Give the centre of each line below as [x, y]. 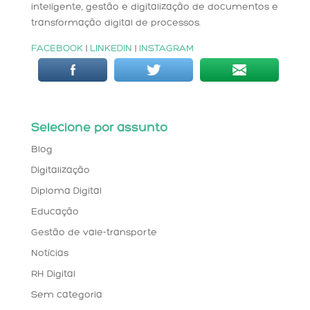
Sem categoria [66, 295]
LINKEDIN [111, 49]
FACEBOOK [57, 49]
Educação [55, 212]
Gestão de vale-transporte [94, 233]
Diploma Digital [66, 192]
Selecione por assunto [99, 129]
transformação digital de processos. [116, 24]
